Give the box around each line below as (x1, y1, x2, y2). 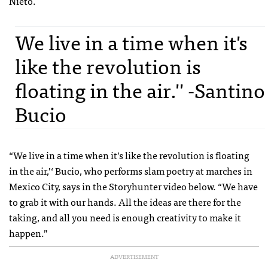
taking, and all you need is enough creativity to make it (9, 209, 241, 225)
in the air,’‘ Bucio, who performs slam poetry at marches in (9, 162, 252, 178)
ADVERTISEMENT (109, 251, 159, 261)
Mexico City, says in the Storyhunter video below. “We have (9, 178, 258, 194)
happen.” (9, 224, 48, 240)
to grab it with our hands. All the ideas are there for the (9, 193, 241, 209)
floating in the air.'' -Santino (15, 72, 265, 106)
